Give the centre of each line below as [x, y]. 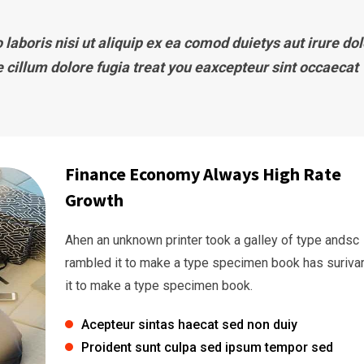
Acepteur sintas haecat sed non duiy [189, 325]
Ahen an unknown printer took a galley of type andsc [212, 240]
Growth [94, 200]
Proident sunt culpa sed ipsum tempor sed [207, 348]
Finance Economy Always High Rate [203, 174]
